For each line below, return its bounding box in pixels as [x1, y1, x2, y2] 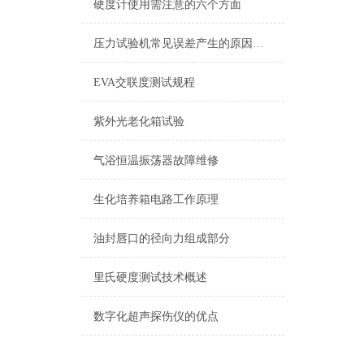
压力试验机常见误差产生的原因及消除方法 [253, 37, 264, 50]
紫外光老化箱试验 [93, 115, 184, 128]
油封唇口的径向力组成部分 [93, 232, 230, 245]
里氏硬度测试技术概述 [93, 271, 207, 284]
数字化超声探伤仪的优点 [93, 310, 219, 323]
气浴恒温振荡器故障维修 [93, 154, 219, 167]
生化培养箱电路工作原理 [93, 193, 219, 206]
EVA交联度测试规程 [93, 76, 195, 89]
